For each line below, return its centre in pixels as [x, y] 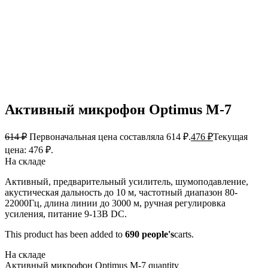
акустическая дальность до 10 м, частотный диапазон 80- [121, 193]
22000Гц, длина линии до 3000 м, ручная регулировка [115, 203]
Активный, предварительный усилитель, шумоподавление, [127, 182]
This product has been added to [65, 234]
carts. [184, 234]
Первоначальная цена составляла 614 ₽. [110, 137]
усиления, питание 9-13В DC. [66, 214]
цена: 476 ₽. [29, 150]
